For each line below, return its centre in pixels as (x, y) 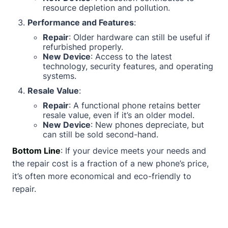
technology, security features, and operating (128, 66)
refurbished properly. (83, 47)
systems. (60, 76)
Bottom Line (36, 151)
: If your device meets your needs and (133, 151)
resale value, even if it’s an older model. (119, 115)
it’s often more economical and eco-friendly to (102, 176)
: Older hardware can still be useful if (139, 37)
